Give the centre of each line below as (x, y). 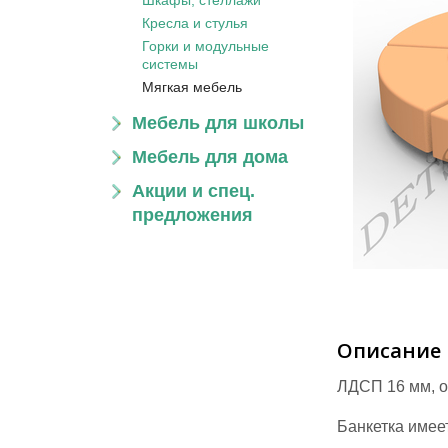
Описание (389, 350)
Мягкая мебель (192, 87)
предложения (192, 215)
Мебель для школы (218, 123)
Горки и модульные (205, 46)
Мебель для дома (210, 157)
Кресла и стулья (195, 23)
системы (170, 64)
